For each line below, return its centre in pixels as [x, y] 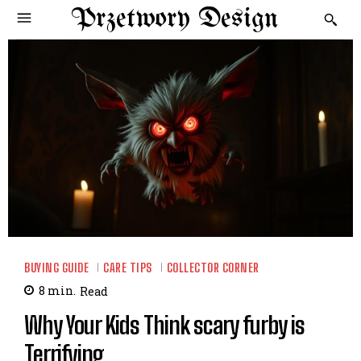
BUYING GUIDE [56, 268]
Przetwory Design [174, 19]
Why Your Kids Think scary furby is [164, 324]
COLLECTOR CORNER [213, 268]
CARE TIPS [128, 268]
